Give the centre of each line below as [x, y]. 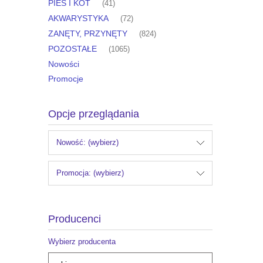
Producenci [75, 219]
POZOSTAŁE [73, 49]
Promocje [66, 79]
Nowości [64, 64]
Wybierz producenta [82, 242]
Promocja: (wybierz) [90, 173]
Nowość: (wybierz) [87, 143]
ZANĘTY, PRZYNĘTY [88, 34]
